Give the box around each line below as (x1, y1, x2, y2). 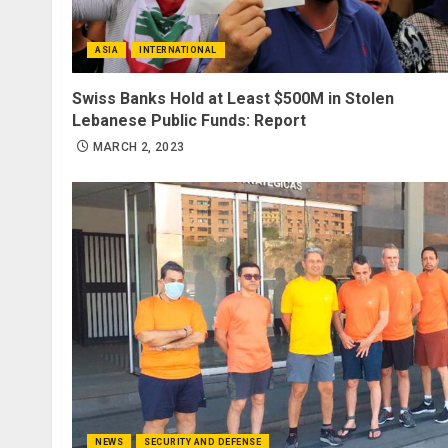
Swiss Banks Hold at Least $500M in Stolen (72, 89, 394, 109)
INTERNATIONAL (139, 45, 217, 56)
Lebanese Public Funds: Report (72, 111, 306, 131)
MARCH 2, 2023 (92, 140, 185, 155)
